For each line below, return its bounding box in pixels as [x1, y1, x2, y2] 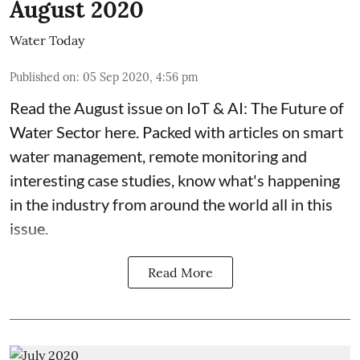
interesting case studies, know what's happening [10, 170, 340, 190]
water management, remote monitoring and [10, 146, 307, 166]
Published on [10, 70, 76, 84]
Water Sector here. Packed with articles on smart [10, 122, 343, 141]
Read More [147, 264, 213, 280]
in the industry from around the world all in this [10, 194, 333, 214]
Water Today [10, 32, 84, 48]
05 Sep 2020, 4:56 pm [83, 70, 198, 84]
